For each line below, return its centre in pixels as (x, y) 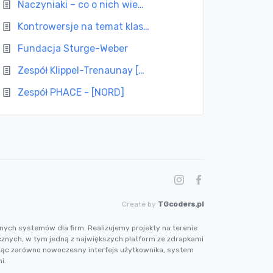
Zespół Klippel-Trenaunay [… (81, 70)
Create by (140, 204)
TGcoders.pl (181, 204)
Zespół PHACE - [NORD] (71, 92)
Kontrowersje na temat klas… (84, 27)
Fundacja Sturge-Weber (73, 48)
